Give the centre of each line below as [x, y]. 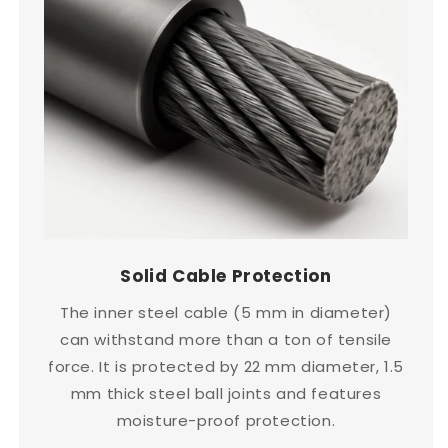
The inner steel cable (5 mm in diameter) [225, 313]
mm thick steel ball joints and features [226, 394]
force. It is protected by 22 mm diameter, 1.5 [225, 367]
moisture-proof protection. [226, 421]
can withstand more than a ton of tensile [225, 340]
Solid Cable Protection [226, 276]
